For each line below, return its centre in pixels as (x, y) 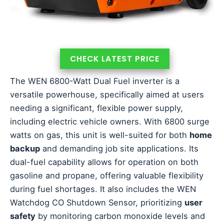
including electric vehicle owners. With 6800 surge (110, 121)
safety (23, 216)
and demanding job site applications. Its (119, 148)
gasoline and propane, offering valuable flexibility (107, 175)
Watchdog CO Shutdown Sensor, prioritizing (97, 202)
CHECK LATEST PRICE (114, 58)
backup (25, 148)
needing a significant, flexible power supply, (96, 108)
